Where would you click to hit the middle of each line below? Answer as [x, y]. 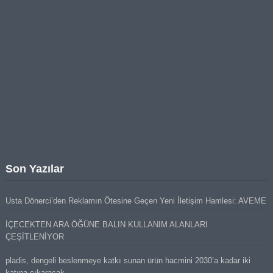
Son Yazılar [34, 169]
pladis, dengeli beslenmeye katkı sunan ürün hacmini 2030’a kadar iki [128, 261]
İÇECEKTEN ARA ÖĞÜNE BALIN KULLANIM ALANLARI [106, 225]
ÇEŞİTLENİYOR [34, 237]
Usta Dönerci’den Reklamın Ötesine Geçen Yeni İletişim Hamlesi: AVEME [136, 201]
